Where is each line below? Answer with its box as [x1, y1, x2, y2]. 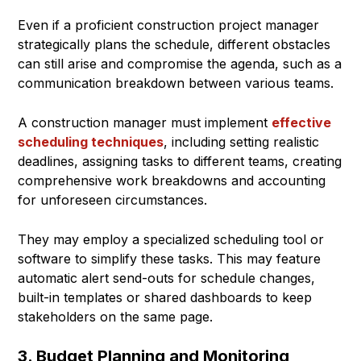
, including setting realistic [164, 134, 319, 151]
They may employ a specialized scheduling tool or [18, 231, 324, 248]
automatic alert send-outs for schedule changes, [18, 270, 315, 287]
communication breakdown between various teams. [18, 75, 334, 92]
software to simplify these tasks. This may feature [18, 251, 321, 268]
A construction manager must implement [18, 114, 272, 131]
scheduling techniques [18, 134, 164, 151]
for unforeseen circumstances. [18, 192, 207, 209]
